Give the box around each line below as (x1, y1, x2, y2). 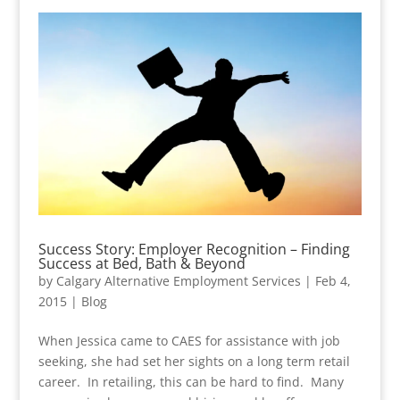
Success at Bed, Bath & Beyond (37, 254, 246, 274)
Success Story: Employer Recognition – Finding (37, 239, 350, 260)
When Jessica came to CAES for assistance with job (37, 332, 340, 350)
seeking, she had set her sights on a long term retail (37, 353, 350, 371)
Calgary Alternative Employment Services (55, 272, 301, 290)
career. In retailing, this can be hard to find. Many (37, 373, 344, 391)
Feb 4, (314, 272, 351, 290)
